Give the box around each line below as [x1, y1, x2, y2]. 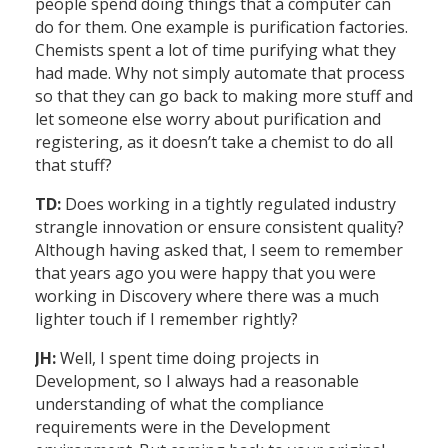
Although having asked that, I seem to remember [35, 239, 403, 262]
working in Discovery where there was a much [35, 285, 379, 308]
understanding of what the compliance [35, 393, 324, 416]
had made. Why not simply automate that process [35, 62, 405, 85]
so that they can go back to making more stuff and [35, 85, 413, 108]
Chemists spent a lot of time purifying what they [35, 39, 396, 62]
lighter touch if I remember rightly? [35, 308, 298, 331]
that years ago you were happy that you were [35, 262, 376, 285]
